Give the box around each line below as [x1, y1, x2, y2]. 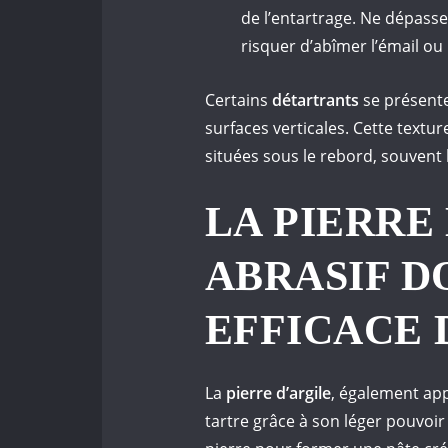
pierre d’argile [222, 382, 331, 405]
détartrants [272, 88, 359, 111]
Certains [205, 88, 272, 111]
